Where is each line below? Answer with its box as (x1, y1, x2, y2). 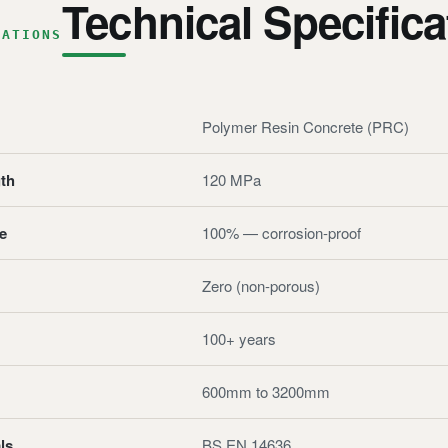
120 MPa (202, 169, 261, 190)
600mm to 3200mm (202, 381, 330, 402)
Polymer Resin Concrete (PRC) (202, 116, 409, 137)
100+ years (202, 328, 276, 349)
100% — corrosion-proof (202, 222, 361, 243)
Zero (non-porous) (202, 275, 320, 296)
